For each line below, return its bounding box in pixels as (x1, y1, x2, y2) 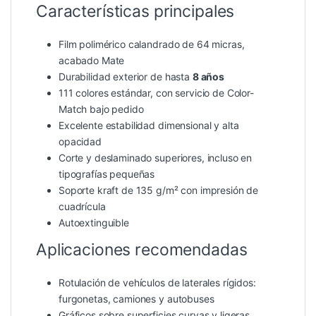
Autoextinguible (59, 217, 129, 229)
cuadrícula (59, 200, 106, 213)
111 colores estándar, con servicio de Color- (59, 87, 254, 99)
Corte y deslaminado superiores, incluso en (59, 152, 253, 164)
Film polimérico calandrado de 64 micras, (59, 38, 245, 51)
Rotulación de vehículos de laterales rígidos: (59, 276, 256, 289)
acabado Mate (59, 54, 125, 67)
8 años (192, 71, 224, 83)
